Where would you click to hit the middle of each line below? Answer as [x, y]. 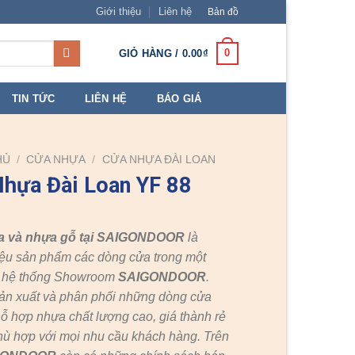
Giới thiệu [118, 11]
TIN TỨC [33, 98]
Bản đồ [223, 11]
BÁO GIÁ [179, 98]
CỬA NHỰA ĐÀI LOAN [158, 160]
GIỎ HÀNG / [150, 53]
